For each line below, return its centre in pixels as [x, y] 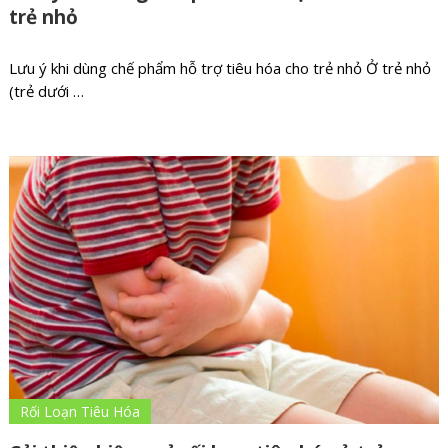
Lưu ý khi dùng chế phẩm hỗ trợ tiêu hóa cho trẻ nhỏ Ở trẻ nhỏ [219, 68]
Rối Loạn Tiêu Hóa [79, 412]
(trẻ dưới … [46, 91]
